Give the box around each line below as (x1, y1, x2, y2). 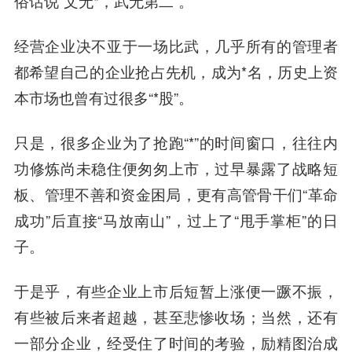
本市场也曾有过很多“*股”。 (13, 87, 193, 108)
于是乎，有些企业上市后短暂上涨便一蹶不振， (13, 280, 339, 301)
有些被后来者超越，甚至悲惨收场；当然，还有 (13, 306, 339, 327)
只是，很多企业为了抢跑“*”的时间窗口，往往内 (13, 132, 339, 153)
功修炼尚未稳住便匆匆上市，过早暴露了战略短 (13, 158, 339, 179)
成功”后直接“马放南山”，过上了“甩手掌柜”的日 (13, 210, 339, 231)
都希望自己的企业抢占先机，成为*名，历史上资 (13, 61, 339, 82)
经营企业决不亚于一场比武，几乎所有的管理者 (13, 35, 339, 57)
